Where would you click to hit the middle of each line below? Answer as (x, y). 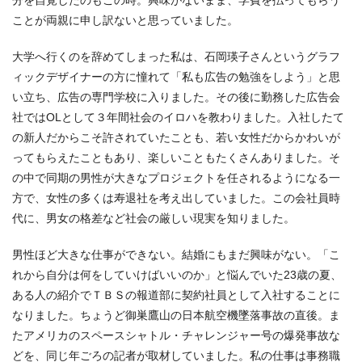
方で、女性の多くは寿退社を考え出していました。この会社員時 (176, 198)
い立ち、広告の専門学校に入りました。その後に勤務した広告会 (176, 97)
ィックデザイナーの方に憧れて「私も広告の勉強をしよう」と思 (176, 76)
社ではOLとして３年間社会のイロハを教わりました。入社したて (178, 117)
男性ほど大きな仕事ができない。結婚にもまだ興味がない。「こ (176, 254)
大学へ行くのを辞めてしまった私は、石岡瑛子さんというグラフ (176, 56)
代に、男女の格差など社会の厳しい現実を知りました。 (154, 218)
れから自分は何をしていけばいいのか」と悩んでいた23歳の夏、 (177, 274)
